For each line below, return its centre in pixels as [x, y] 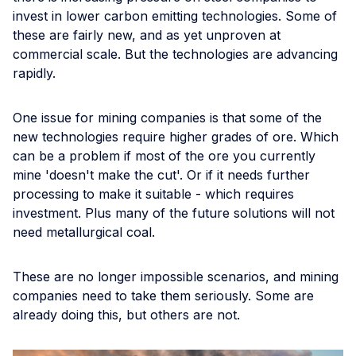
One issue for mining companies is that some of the [167, 117]
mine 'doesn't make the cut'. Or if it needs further [161, 174]
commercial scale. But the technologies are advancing [175, 54]
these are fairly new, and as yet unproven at [147, 35]
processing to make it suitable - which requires [153, 193]
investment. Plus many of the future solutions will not [174, 213]
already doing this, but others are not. [126, 314]
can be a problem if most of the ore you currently [164, 155]
